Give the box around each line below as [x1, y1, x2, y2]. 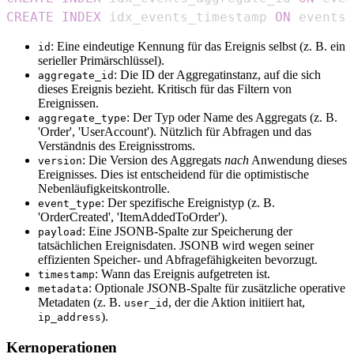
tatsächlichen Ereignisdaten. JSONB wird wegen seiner [38, 239, 314, 253]
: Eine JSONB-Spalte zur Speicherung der [82, 224, 292, 239]
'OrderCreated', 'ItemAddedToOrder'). [38, 210, 228, 224]
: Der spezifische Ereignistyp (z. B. [101, 196, 275, 210]
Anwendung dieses [249, 153, 347, 168]
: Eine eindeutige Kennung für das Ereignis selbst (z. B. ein [51, 40, 345, 54]
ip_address [38, 311, 101, 324]
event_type [38, 198, 101, 210]
